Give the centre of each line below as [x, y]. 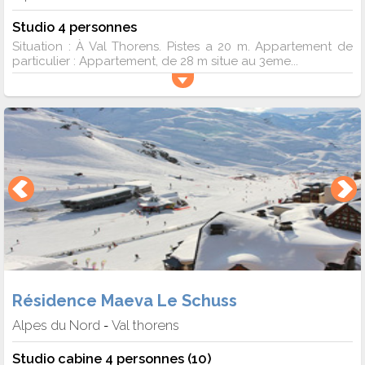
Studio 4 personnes [75, 26]
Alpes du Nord [56, 325]
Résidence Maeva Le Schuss [125, 301]
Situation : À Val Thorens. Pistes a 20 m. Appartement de [182, 46]
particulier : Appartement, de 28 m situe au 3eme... [155, 61]
